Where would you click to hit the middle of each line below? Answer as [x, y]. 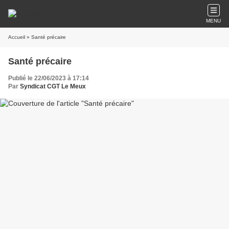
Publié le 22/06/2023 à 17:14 [49, 78]
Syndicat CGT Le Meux [53, 86]
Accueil [17, 37]
